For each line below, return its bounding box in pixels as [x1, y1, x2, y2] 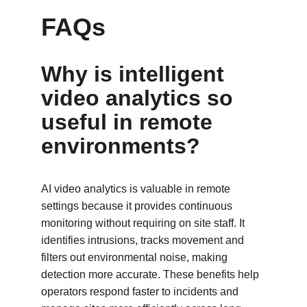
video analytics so [41, 86, 239, 110]
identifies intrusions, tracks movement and [41, 234, 247, 246]
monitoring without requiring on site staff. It [41, 217, 247, 229]
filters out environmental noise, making [41, 251, 230, 263]
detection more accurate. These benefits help [41, 269, 262, 280]
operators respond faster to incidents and [41, 286, 241, 297]
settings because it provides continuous [41, 200, 235, 212]
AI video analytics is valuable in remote [41, 183, 233, 195]
